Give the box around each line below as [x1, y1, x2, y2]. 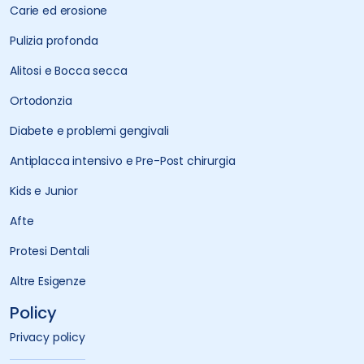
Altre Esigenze [10, 272, 86, 289]
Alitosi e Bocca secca [10, 62, 128, 79]
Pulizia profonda [10, 32, 98, 49]
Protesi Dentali [10, 242, 89, 259]
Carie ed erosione [10, 2, 108, 19]
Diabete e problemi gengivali [10, 122, 169, 139]
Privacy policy [10, 328, 85, 345]
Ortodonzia [10, 92, 72, 109]
